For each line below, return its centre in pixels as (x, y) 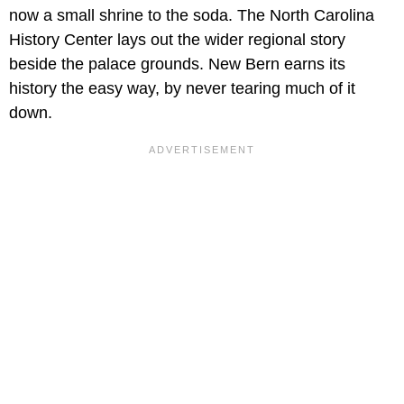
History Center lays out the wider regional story (177, 40)
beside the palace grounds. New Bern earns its (177, 64)
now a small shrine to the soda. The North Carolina (192, 16)
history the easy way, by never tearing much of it (182, 89)
